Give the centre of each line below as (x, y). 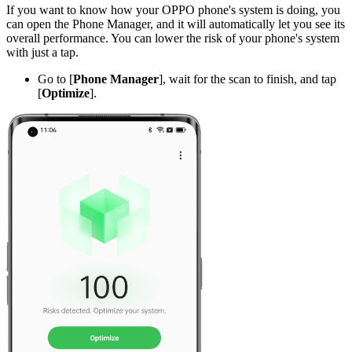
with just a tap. (44, 52)
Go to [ (55, 79)
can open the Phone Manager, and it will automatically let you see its (176, 24)
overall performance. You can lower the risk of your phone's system (173, 38)
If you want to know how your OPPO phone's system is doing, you (173, 9)
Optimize (66, 93)
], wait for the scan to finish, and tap (247, 79)
